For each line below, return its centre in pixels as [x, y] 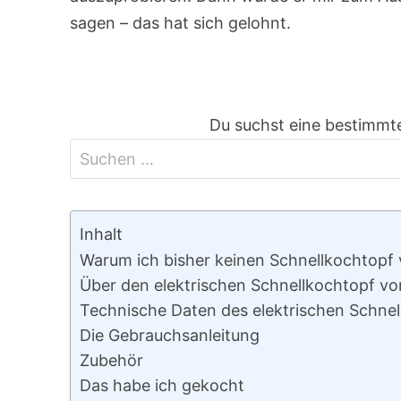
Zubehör [112, 360]
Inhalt [102, 235]
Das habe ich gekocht [162, 385]
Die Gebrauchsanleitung [170, 335]
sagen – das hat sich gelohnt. [181, 23]
